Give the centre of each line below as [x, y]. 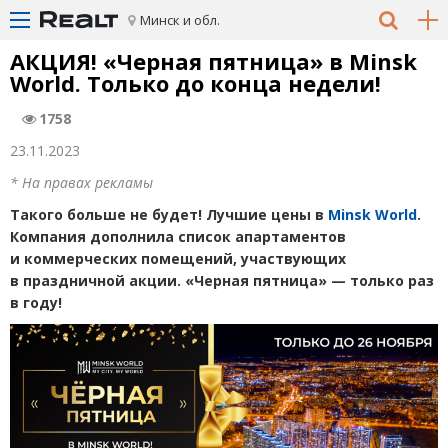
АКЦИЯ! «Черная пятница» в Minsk [213, 61]
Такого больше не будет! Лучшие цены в [169, 214]
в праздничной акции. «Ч [107, 280]
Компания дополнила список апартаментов [178, 236]
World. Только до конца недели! [195, 83]
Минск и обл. [180, 20]
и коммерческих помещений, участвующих [178, 258]
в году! [36, 302]
